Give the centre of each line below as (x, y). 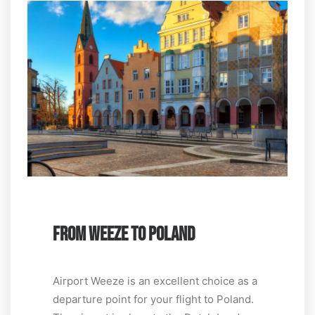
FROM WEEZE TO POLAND (124, 235)
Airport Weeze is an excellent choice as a (155, 281)
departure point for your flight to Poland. (153, 300)
